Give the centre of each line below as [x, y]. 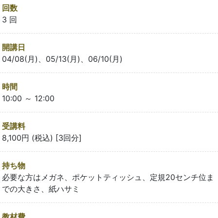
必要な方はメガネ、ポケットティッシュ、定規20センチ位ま [108, 177]
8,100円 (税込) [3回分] [42, 138]
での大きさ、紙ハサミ [41, 189]
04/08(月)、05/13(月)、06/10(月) [62, 59]
